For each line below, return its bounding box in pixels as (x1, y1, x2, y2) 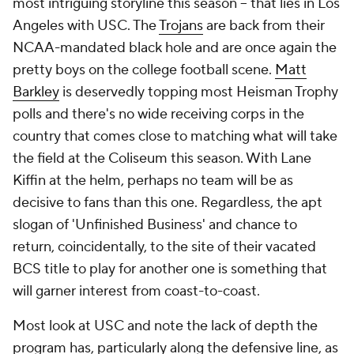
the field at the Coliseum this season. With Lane (13, 149, 311, 168)
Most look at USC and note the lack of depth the (13, 317, 318, 336)
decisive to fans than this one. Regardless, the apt (13, 194, 322, 213)
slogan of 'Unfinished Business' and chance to (13, 216, 297, 235)
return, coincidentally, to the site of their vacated (13, 238, 316, 257)
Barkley (13, 83, 59, 102)
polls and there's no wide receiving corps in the (13, 105, 304, 124)
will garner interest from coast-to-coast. (13, 282, 260, 301)
